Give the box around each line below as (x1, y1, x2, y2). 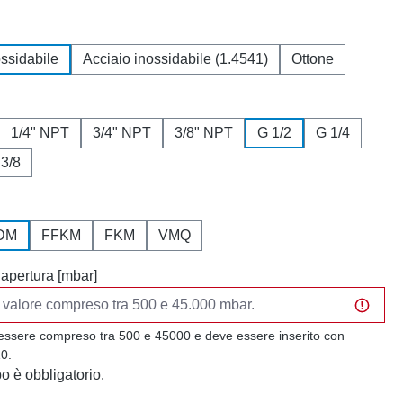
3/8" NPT (175, 125, 233, 140)
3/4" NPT (93, 125, 151, 140)
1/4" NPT (11, 125, 69, 140)
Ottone (291, 51, 334, 67)
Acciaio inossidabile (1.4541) (83, 51, 268, 67)
